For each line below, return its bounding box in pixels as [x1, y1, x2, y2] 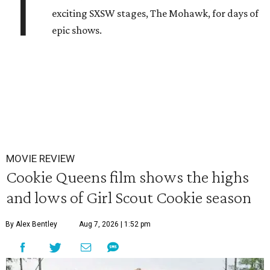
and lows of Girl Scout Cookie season [6, 187, 251, 207]
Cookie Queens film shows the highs [6, 166, 249, 186]
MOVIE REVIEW [6, 152, 75, 165]
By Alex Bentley [5, 219, 57, 228]
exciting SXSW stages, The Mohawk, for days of [52, 7, 259, 20]
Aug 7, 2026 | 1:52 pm [79, 219, 151, 228]
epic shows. [52, 24, 102, 37]
